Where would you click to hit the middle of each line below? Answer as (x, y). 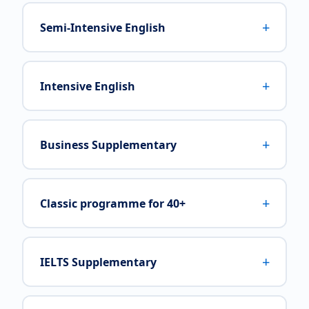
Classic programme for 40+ (112, 203)
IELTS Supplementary (98, 262)
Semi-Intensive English (102, 27)
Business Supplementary (108, 144)
